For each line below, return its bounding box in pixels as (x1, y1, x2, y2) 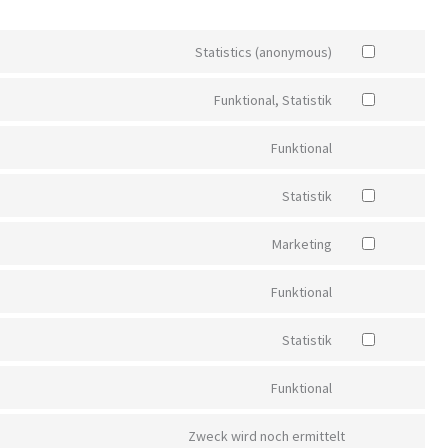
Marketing (272, 234, 332, 253)
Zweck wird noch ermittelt (188, 426, 345, 445)
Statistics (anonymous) (195, 42, 332, 61)
